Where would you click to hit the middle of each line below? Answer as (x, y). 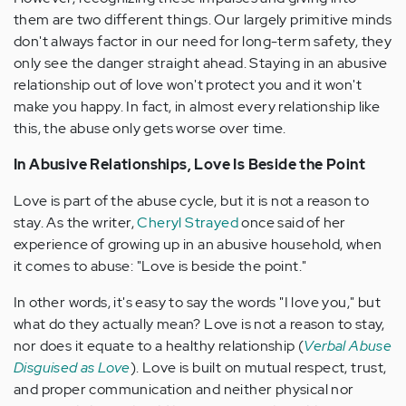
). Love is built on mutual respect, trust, (258, 368)
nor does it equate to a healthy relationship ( (159, 346)
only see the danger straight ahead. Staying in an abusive (201, 63)
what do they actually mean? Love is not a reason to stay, (199, 324)
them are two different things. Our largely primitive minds (203, 20)
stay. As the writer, (76, 223)
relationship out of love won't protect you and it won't (188, 85)
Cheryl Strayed (189, 223)
